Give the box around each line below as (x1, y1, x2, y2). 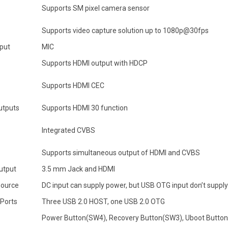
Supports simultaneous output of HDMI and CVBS (42, 149, 200, 157)
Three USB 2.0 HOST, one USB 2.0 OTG (42, 197, 165, 206)
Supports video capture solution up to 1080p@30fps (42, 26, 209, 35)
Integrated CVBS (42, 126, 95, 134)
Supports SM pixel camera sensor (42, 4, 151, 12)
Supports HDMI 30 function (42, 104, 128, 112)
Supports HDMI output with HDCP (42, 59, 149, 67)
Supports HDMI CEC (42, 81, 104, 90)
